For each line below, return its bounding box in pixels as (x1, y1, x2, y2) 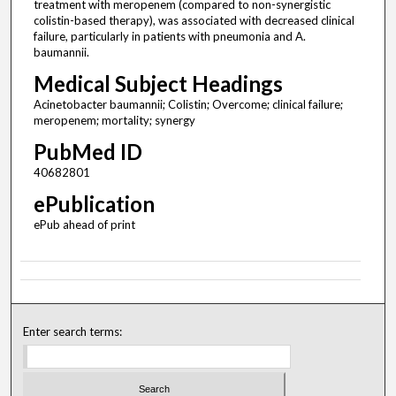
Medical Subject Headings (33, 71, 283, 97)
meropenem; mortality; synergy (33, 113, 195, 128)
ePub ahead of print (33, 217, 135, 232)
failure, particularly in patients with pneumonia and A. (33, 29, 306, 44)
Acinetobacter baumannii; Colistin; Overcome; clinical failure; (33, 97, 343, 112)
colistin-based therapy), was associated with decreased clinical (33, 13, 354, 28)
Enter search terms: (23, 324, 123, 339)
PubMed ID (33, 139, 142, 165)
